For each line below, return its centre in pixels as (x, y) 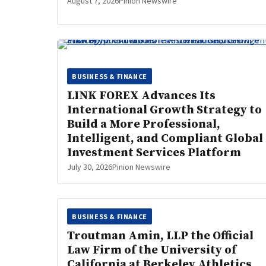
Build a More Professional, (144, 124)
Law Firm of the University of (152, 250)
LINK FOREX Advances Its (141, 96)
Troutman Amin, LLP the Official (160, 236)
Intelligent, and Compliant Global (165, 139)
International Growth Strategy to (164, 110)
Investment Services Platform (154, 153)
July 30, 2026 (90, 167)
